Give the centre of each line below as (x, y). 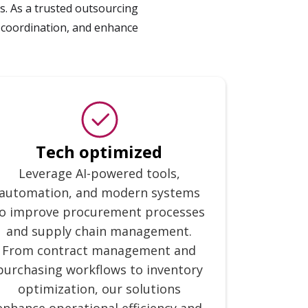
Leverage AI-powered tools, (99, 173)
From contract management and (99, 250)
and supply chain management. (99, 231)
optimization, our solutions (99, 289)
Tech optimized (99, 152)
